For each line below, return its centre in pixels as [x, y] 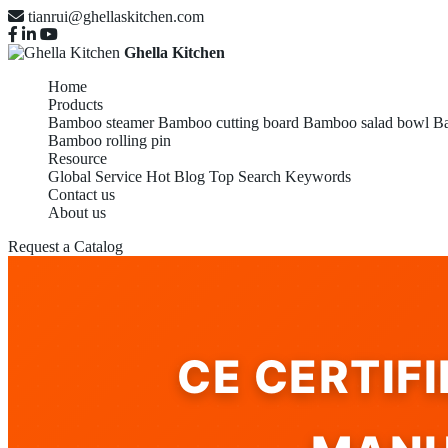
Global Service [95, 176]
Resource [77, 158]
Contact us [81, 194]
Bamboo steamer [101, 122]
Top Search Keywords [280, 176]
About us [77, 212]
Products [75, 104]
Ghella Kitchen [174, 52]
